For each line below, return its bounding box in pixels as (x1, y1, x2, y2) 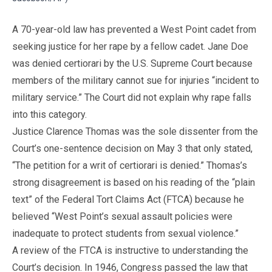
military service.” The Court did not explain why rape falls (12, 91, 251, 103)
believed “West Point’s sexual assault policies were (12, 210, 233, 222)
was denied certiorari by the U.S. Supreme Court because (12, 57, 253, 69)
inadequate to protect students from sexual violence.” (12, 227, 239, 239)
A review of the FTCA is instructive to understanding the (12, 244, 248, 256)
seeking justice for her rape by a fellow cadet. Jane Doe (12, 40, 248, 52)
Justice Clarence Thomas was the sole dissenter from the (12, 125, 258, 137)
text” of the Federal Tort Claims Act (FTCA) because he (12, 193, 244, 205)
